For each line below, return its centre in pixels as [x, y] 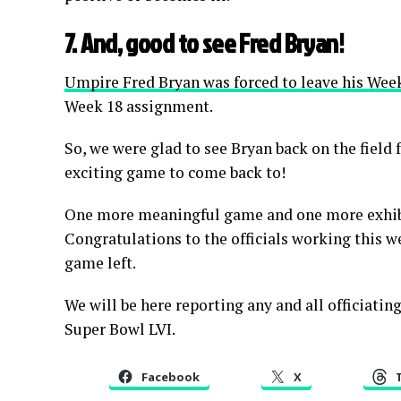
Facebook [171, 377]
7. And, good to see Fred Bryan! [205, 43]
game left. [100, 263]
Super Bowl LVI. [120, 329]
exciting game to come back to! [175, 173]
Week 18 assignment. [139, 107]
